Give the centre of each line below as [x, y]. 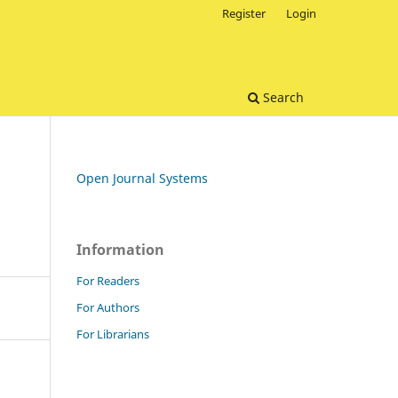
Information [120, 249]
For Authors [108, 307]
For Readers [108, 280]
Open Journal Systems [142, 178]
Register [244, 13]
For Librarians [113, 334]
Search [282, 97]
